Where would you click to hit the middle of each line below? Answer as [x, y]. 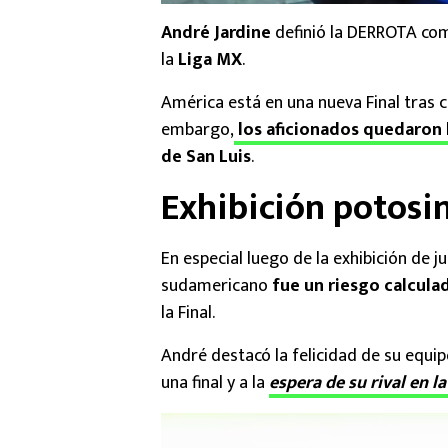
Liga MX [210, 60]
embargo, [197, 130]
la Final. [188, 313]
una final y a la [215, 383]
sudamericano [216, 286]
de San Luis [206, 157]
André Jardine [216, 33]
